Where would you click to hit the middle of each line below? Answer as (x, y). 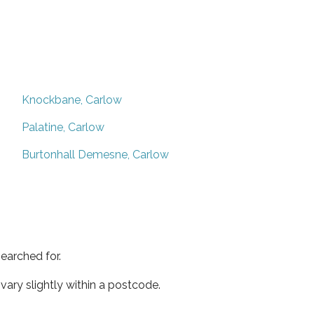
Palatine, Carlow (63, 127)
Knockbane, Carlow (72, 100)
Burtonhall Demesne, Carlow (95, 154)
